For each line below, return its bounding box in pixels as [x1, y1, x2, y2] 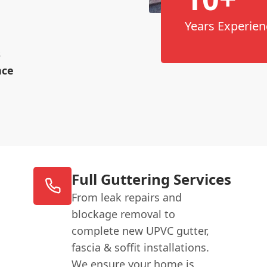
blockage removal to [72, 206, 176, 221]
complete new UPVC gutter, [72, 223, 210, 238]
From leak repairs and [72, 190, 182, 204]
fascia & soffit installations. [72, 240, 210, 254]
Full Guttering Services [72, 169, 232, 189]
